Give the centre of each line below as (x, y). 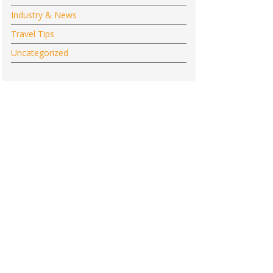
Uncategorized (39, 53)
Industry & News (44, 15)
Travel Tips (32, 34)
